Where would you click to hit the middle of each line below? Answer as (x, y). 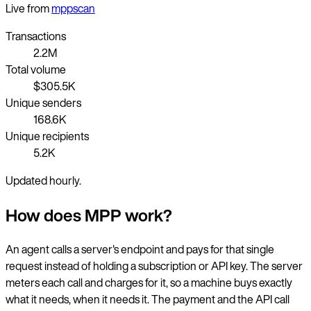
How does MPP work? (89, 215)
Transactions (36, 36)
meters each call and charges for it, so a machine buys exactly (149, 283)
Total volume (36, 69)
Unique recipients (47, 136)
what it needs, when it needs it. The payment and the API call (148, 300)
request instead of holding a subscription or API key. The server (154, 266)
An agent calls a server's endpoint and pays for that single (140, 250)
